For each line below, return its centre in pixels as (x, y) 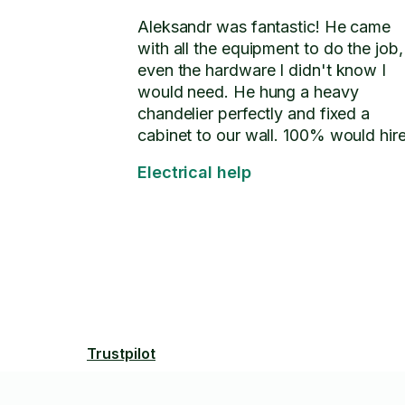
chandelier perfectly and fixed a (254, 113)
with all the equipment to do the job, (270, 48)
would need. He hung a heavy (248, 92)
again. (160, 157)
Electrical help (194, 172)
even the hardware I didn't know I (262, 70)
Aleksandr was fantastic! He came (264, 27)
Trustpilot (121, 353)
